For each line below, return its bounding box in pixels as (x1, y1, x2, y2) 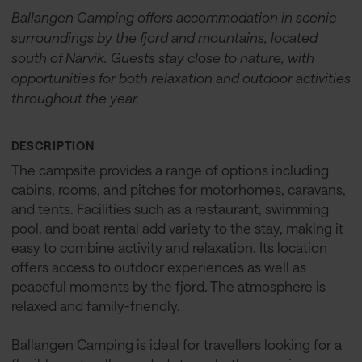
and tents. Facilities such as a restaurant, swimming (11, 200, 329, 217)
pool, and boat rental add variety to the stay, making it (11, 220, 343, 237)
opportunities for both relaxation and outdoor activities (11, 69, 351, 86)
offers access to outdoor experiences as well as (11, 259, 306, 276)
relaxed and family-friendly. (11, 297, 180, 314)
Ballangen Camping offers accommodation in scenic (11, 9, 336, 26)
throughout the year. (11, 90, 140, 107)
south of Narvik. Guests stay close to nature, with (11, 49, 314, 66)
